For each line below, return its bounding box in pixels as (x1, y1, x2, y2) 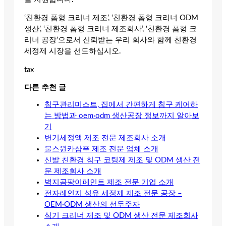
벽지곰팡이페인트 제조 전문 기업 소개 (44, 179, 174, 187)
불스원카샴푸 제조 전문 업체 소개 (44, 145, 158, 153)
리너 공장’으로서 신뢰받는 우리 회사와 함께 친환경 (24, 36, 197, 44)
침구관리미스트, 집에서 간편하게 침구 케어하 (44, 101, 198, 109)
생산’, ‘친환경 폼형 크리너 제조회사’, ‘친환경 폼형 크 (24, 25, 197, 33)
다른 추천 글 (24, 83, 66, 91)
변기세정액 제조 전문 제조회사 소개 (44, 134, 166, 142)
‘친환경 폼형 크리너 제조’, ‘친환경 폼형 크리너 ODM (24, 14, 198, 22)
